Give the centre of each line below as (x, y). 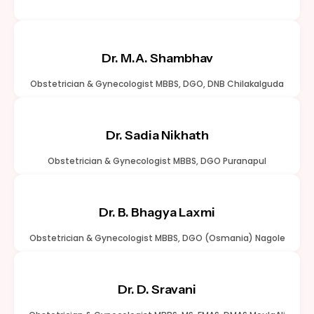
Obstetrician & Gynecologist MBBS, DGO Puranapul (157, 161)
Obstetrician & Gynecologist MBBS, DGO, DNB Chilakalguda (157, 83)
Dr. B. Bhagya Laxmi (157, 212)
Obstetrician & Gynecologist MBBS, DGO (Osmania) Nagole (157, 238)
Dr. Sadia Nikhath (157, 135)
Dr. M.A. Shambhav (157, 58)
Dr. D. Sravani (157, 289)
